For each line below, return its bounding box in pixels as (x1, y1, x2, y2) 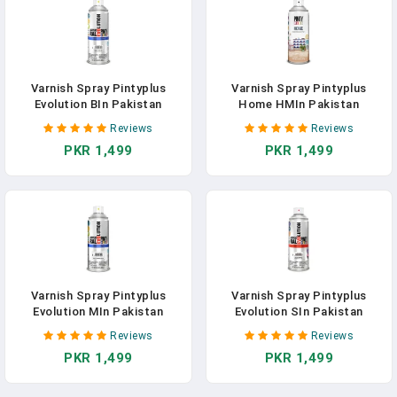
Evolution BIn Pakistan (34, 97, 162, 111)
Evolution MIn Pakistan (33, 305, 164, 318)
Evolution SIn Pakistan (234, 305, 363, 318)
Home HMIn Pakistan (238, 97, 360, 111)
